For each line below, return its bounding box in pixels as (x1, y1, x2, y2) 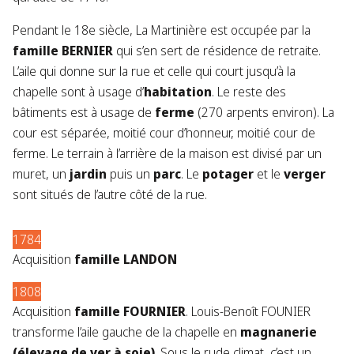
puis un (110, 165, 153, 183)
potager (202, 165, 257, 183)
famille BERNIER (13, 42, 113, 60)
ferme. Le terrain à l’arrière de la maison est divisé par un (13, 145, 322, 163)
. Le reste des (212, 83, 286, 101)
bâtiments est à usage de (13, 104, 155, 122)
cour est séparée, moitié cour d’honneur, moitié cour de (13, 124, 315, 142)
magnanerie (240, 323, 317, 341)
